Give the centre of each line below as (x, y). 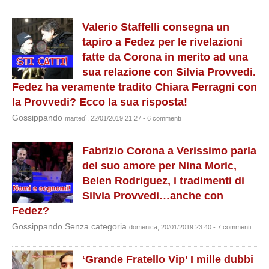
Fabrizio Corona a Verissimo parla (169, 151)
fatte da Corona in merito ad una (165, 57)
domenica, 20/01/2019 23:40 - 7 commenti (190, 227)
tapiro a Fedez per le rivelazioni (162, 42)
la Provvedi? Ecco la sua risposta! (100, 102)
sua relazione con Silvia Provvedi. (169, 72)
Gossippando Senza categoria (71, 227)
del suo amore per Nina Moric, (159, 166)
